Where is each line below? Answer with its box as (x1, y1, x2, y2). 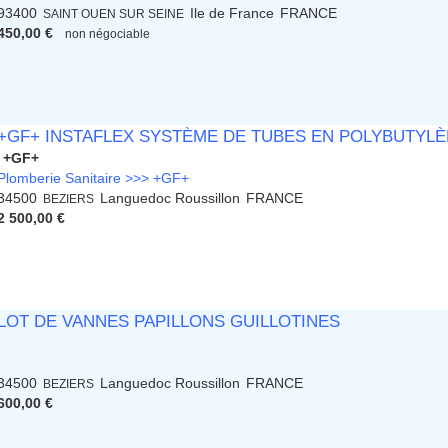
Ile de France (190, 5, 275, 22)
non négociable (65, 27, 151, 41)
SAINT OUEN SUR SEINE (43, 7, 185, 21)
